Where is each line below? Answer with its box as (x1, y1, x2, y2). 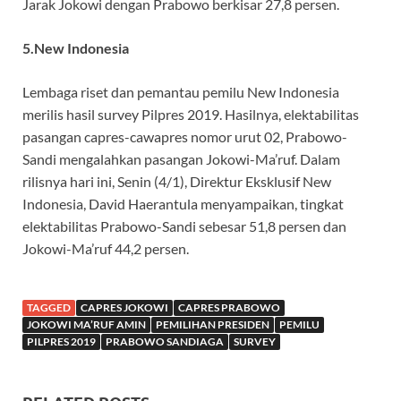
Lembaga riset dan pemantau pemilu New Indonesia (22, 83, 339, 101)
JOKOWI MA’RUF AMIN (27, 318, 146, 332)
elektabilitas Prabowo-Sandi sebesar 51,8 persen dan (22, 218, 346, 235)
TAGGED (27, 301, 71, 315)
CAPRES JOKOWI (81, 301, 168, 315)
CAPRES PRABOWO (178, 301, 280, 315)
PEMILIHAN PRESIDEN (156, 318, 269, 332)
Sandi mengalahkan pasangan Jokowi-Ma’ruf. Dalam (22, 150, 340, 168)
